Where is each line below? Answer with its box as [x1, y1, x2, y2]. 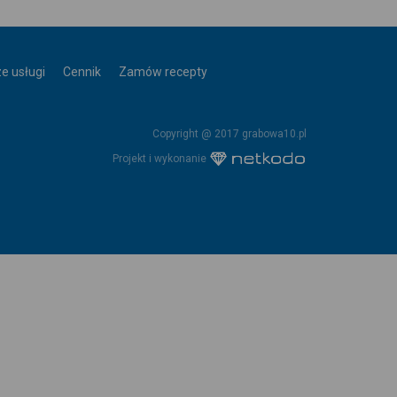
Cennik [62, 65, 101, 79]
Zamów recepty [118, 65, 207, 79]
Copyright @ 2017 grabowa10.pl [152, 128, 307, 140]
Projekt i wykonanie [113, 152, 209, 165]
